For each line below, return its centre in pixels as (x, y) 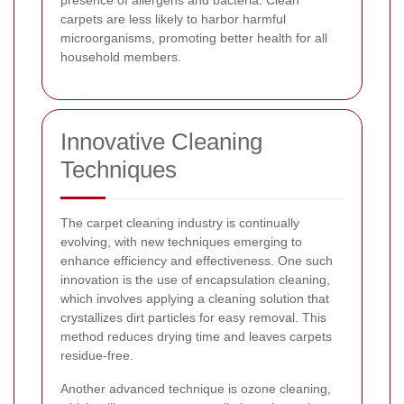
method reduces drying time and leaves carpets (196, 336)
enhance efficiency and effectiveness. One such (197, 260)
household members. (121, 56)
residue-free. (97, 355)
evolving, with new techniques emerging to (181, 241)
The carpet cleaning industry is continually (180, 222)
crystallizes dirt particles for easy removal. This (193, 317)
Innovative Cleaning (161, 141)
